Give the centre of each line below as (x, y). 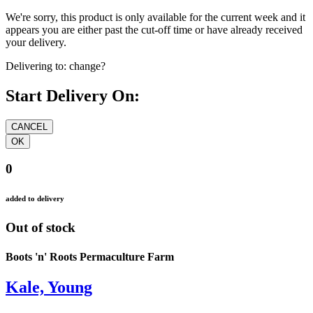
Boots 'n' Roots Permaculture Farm (90, 256)
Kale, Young (49, 287)
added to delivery (35, 199)
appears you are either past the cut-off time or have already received (154, 29)
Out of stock (41, 228)
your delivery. (36, 42)
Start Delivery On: (73, 95)
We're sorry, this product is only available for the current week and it (155, 17)
